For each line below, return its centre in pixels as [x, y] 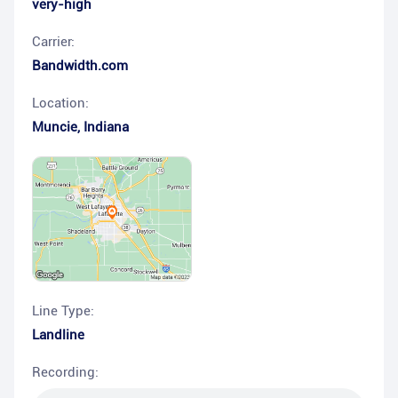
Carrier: [53, 42]
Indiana [106, 127]
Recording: [65, 373]
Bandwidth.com [80, 66]
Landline [58, 335]
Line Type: [63, 311]
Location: [60, 103]
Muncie [55, 127]
